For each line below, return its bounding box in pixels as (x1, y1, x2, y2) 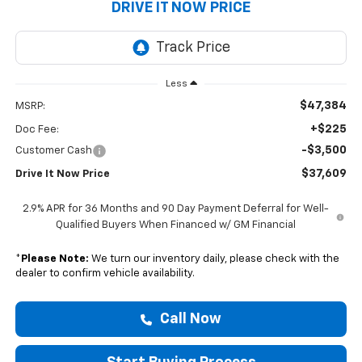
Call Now (157, 311, 221, 326)
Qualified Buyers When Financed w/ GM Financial (55, 219, 296, 230)
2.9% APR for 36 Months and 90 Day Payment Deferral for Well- (22, 203, 329, 214)
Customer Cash (15, 145, 92, 156)
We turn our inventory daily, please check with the (88, 253, 339, 264)
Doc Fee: (15, 124, 59, 135)
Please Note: (20, 253, 89, 264)
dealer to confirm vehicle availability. (15, 267, 195, 279)
